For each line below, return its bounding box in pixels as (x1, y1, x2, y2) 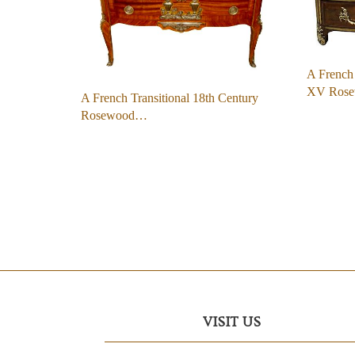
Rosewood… (81, 108, 147, 122)
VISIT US (202, 313, 261, 330)
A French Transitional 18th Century (81, 90, 258, 105)
